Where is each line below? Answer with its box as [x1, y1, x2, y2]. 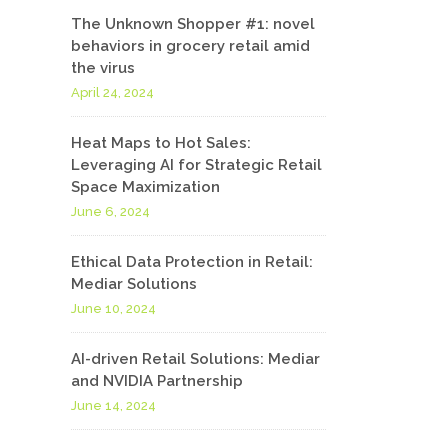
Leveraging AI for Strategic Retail [71, 156, 322, 174]
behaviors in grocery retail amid [71, 37, 310, 55]
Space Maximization [71, 178, 220, 196]
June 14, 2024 [71, 398, 156, 413]
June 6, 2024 [71, 204, 150, 219]
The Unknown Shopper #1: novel [71, 15, 315, 33]
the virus [71, 59, 135, 77]
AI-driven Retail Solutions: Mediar [71, 350, 320, 368]
